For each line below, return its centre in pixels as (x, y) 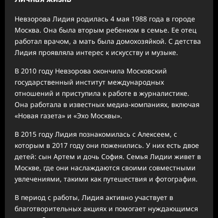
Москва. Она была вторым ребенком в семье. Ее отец (106, 30)
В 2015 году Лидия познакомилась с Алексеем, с (96, 134)
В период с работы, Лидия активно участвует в (94, 197)
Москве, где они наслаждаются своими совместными (105, 167)
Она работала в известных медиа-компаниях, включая (107, 104)
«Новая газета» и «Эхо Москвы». (68, 115)
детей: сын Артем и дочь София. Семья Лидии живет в (108, 156)
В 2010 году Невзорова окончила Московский (91, 71)
